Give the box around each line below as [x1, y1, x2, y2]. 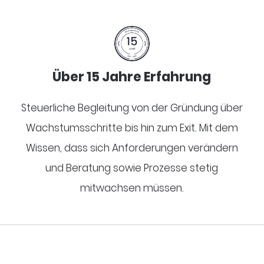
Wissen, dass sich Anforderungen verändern [25, 140, 238, 155]
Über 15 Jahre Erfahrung [52, 67, 212, 86]
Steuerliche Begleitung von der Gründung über [21, 100, 243, 115]
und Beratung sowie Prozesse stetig [45, 160, 219, 175]
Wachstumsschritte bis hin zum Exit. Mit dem [25, 120, 238, 135]
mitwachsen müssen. [80, 180, 184, 195]
